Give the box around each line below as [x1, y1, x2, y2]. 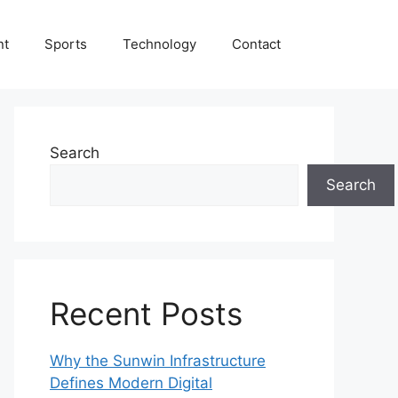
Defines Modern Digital [50, 374, 212, 392]
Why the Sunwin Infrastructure [50, 352, 266, 370]
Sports [44, 36, 87, 52]
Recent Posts [50, 295, 243, 332]
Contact [232, 36, 281, 52]
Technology [123, 36, 196, 52]
